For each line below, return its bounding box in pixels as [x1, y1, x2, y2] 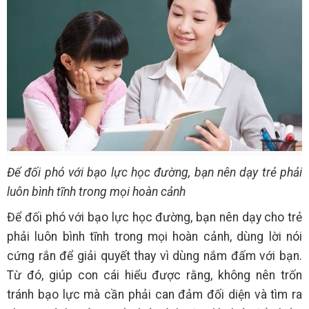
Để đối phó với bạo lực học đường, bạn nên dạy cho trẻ [7, 210, 302, 225]
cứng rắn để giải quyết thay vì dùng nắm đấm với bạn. [7, 249, 302, 263]
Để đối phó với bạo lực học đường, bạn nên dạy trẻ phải [7, 166, 302, 180]
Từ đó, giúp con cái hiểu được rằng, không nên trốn [7, 268, 302, 283]
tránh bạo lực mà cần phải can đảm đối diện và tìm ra [7, 288, 302, 302]
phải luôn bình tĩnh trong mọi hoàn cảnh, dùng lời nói [7, 230, 302, 244]
